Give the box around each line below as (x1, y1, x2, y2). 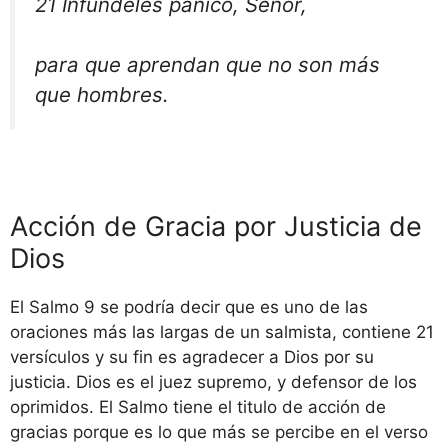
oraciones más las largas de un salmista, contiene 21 (10, 322, 434, 343)
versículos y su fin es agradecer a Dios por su (10, 347, 374, 368)
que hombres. (35, 82, 169, 108)
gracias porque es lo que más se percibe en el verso (10, 422, 428, 443)
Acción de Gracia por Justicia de (10, 210, 422, 244)
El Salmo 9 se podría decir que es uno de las (10, 297, 368, 318)
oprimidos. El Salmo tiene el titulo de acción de (10, 397, 386, 418)
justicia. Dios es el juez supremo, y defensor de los (10, 372, 417, 393)
